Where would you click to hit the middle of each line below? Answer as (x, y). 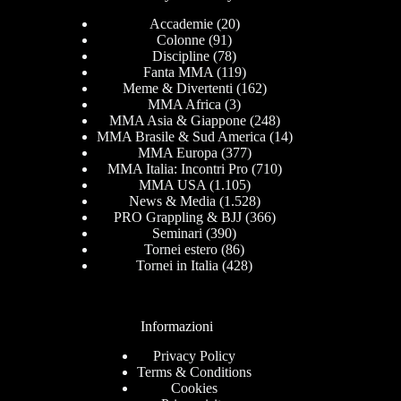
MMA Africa (185, 105)
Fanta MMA (178, 73)
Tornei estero (181, 250)
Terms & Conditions (195, 372)
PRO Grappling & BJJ (177, 218)
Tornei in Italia (178, 266)
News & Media (172, 201)
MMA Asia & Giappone (177, 121)
